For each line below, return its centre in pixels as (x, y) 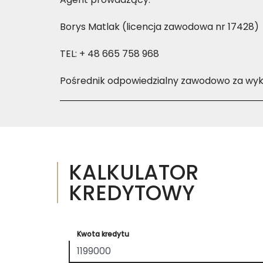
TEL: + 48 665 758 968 (109, 54)
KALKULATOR (134, 172)
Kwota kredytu (103, 234)
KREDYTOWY (132, 193)
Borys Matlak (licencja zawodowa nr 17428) (159, 27)
